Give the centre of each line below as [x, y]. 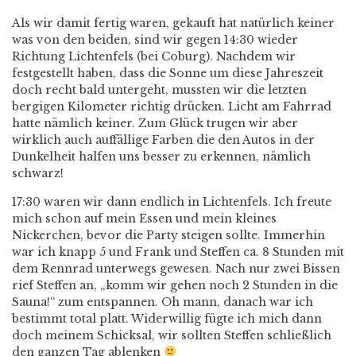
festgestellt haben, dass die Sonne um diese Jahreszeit [168, 73]
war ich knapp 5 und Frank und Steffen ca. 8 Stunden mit [178, 252]
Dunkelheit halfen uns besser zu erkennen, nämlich [161, 157]
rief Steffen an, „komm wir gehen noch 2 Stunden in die [175, 285]
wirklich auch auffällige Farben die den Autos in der [163, 140]
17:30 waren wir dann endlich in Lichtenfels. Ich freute [172, 202]
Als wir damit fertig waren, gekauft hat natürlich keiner [173, 23]
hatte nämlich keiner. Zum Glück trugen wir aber [155, 123]
